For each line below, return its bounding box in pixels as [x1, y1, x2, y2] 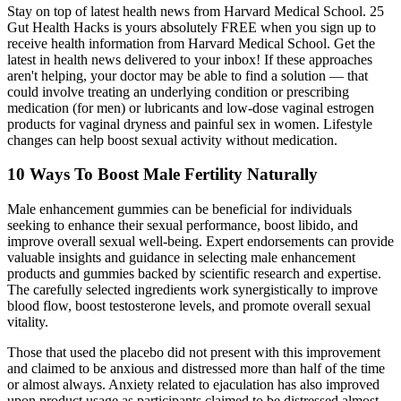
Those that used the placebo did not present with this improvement [7, 344, 380, 360]
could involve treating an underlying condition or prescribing [7, 83, 349, 99]
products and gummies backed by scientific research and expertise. [7, 265, 381, 281]
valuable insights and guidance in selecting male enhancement [7, 249, 355, 265]
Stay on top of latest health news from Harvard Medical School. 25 [7, 3, 384, 19]
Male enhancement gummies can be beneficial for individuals [7, 200, 352, 217]
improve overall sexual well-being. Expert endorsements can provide [7, 233, 394, 249]
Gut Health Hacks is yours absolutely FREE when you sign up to [7, 19, 376, 35]
